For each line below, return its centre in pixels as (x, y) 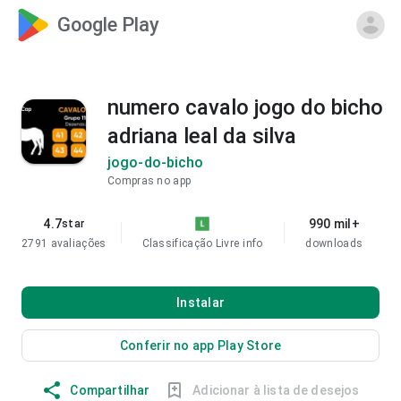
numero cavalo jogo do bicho (245, 107)
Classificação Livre (191, 243)
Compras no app (149, 181)
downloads (334, 243)
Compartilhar (110, 390)
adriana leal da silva (202, 136)
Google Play (108, 25)
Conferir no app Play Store (200, 346)
